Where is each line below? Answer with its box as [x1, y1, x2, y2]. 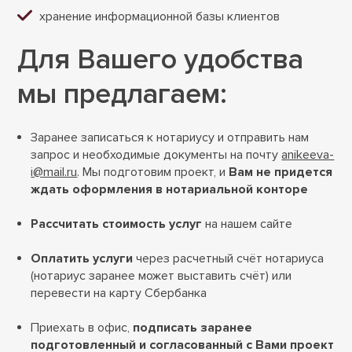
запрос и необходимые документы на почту [31, 147, 282, 163]
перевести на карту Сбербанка [31, 285, 207, 302]
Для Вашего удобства [17, 42, 304, 78]
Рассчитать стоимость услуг [31, 216, 203, 233]
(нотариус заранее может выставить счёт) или [31, 268, 292, 284]
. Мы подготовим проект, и [77, 164, 229, 181]
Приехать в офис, [31, 320, 134, 336]
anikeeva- [281, 147, 335, 163]
